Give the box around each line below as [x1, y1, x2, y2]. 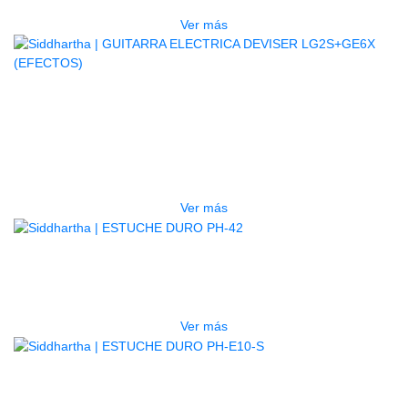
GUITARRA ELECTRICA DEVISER [25, 107, 382, 134]
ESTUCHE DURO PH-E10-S [58, 371, 350, 397]
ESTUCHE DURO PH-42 [77, 252, 331, 279]
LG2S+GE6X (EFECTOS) [73, 135, 335, 161]
